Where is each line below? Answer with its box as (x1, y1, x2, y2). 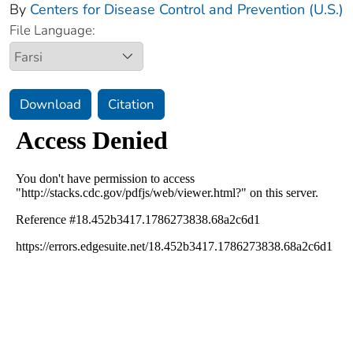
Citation (108, 95, 154, 114)
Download (20, 95, 81, 114)
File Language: (9, 21, 95, 40)
